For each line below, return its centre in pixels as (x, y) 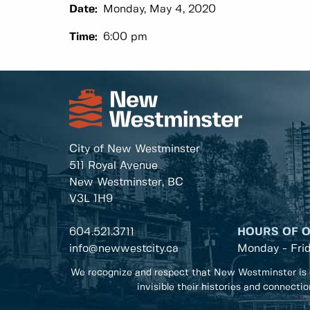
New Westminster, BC (126, 182)
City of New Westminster (135, 149)
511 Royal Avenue (113, 165)
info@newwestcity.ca (124, 248)
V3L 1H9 (91, 199)
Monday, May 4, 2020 (159, 9)
